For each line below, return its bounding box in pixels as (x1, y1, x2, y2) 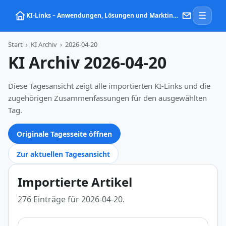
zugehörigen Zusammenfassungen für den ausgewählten (8, 93, 207, 103)
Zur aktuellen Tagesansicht (17, 149, 110, 159)
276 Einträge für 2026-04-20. (18, 194, 125, 205)
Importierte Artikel (18, 174, 132, 190)
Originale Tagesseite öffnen (17, 129, 112, 139)
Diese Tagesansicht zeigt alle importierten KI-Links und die (8, 81, 210, 91)
